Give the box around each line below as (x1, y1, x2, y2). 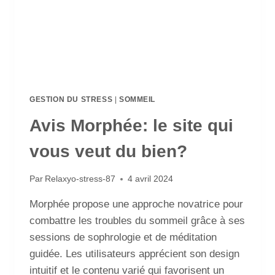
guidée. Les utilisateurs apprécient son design (29, 248, 239, 260)
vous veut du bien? (29, 141, 187, 161)
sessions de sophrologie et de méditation (29, 231, 217, 244)
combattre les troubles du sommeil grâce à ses (29, 215, 245, 227)
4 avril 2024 (128, 174, 174, 184)
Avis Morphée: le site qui (29, 115, 233, 135)
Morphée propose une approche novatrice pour (29, 198, 243, 211)
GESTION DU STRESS (29, 95, 113, 104)
